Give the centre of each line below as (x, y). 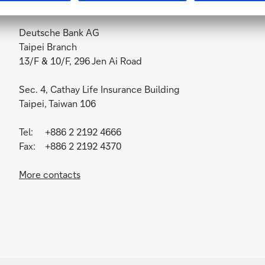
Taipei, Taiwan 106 (57, 103)
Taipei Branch (48, 46)
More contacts (49, 174)
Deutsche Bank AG (59, 32)
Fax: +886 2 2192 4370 (70, 146)
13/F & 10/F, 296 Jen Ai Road (80, 61)
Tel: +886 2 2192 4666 (70, 132)
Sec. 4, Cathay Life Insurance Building (99, 89)
